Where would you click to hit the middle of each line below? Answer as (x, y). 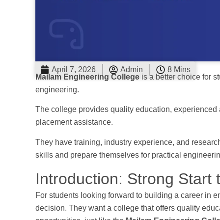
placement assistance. (74, 122)
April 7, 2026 (74, 69)
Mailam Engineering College (87, 77)
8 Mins (179, 69)
